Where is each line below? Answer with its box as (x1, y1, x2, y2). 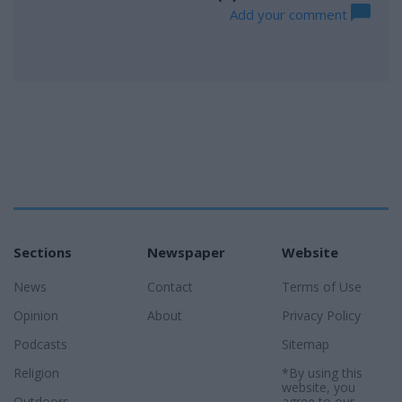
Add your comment (230, 4, 351, 23)
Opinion (13, 306, 58, 324)
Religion (13, 363, 59, 381)
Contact (147, 277, 194, 295)
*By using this (281, 363, 363, 381)
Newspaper (147, 242, 226, 261)
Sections (13, 242, 72, 261)
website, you (281, 378, 355, 396)
